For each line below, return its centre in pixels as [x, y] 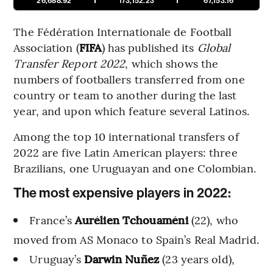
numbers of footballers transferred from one [129, 79]
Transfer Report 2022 [69, 63]
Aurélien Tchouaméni [132, 219]
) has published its [149, 47]
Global [214, 47]
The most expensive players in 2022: [122, 193]
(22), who [213, 219]
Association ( [46, 47]
